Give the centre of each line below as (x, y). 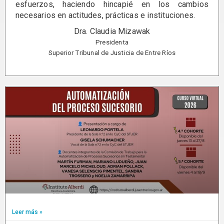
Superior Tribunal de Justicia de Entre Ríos (112, 52)
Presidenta (112, 42)
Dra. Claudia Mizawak (112, 31)
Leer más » (27, 212)
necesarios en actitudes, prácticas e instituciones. (105, 15)
